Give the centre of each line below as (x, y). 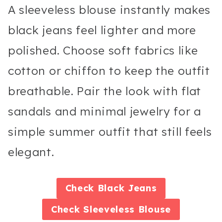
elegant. (31, 152)
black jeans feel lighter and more (102, 30)
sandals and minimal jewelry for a (105, 111)
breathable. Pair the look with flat (105, 91)
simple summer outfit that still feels (110, 131)
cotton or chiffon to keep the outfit (109, 70)
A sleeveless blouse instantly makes (110, 9)
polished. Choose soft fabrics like (103, 50)
